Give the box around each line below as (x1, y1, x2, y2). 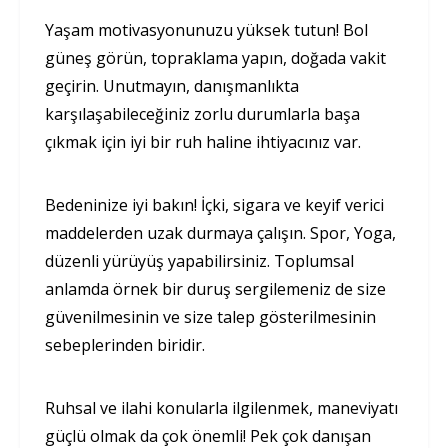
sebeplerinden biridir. (45, 333, 205, 356)
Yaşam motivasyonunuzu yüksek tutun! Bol (45, 18, 368, 41)
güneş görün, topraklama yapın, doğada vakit (45, 46, 386, 69)
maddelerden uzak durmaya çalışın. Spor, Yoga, (45, 221, 396, 244)
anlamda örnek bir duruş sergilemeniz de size (45, 277, 386, 300)
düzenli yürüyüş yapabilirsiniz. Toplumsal (45, 249, 354, 272)
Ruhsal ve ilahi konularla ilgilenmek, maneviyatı (45, 396, 398, 419)
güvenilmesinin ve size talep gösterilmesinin (45, 305, 376, 328)
